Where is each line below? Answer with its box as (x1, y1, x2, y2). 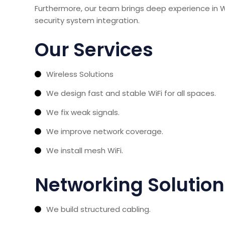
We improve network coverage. (46, 126, 163, 137)
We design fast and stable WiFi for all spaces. (46, 87, 216, 98)
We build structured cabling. (46, 203, 151, 214)
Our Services (35, 36, 153, 63)
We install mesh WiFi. (46, 145, 123, 156)
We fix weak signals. (46, 106, 120, 118)
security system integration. (35, 15, 140, 26)
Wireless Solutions (46, 68, 114, 79)
